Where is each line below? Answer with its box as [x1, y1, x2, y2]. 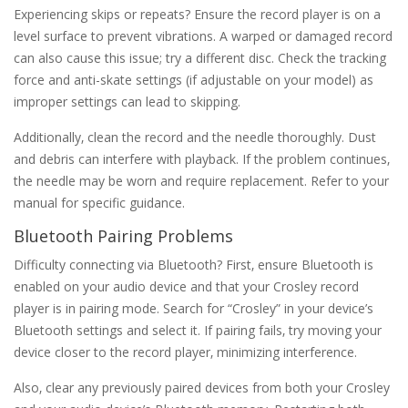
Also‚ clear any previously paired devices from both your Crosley [14, 378, 390, 396]
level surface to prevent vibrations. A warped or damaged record [14, 26, 393, 45]
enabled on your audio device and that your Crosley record [14, 277, 359, 295]
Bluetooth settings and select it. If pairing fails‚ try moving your [14, 321, 382, 339]
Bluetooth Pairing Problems [14, 224, 233, 247]
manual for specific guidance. [14, 193, 185, 211]
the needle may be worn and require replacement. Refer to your [14, 171, 389, 189]
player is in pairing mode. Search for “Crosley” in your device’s [14, 299, 373, 317]
